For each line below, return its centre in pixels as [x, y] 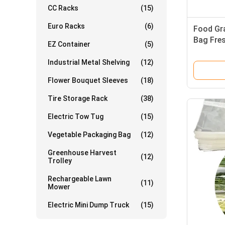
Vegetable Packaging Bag [89, 135]
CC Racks [63, 8]
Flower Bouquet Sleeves [88, 80]
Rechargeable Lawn [80, 179]
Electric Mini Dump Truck [88, 205]
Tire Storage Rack [78, 98]
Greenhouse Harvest [82, 153]
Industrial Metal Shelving [89, 62]
